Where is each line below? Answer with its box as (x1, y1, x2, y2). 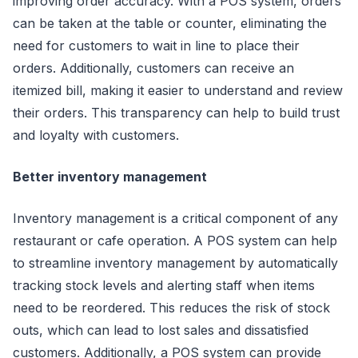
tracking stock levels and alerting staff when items (13, 276, 315, 293)
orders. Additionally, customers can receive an (13, 59, 294, 76)
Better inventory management (13, 168, 207, 185)
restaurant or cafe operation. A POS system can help (13, 232, 337, 249)
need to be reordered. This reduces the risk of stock (13, 299, 330, 316)
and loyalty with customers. (13, 126, 179, 143)
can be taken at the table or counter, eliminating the (13, 14, 327, 31)
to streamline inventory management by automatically (13, 254, 338, 271)
